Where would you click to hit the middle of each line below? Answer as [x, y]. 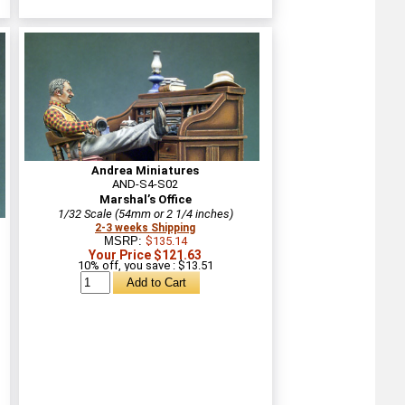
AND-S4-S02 [145, 184]
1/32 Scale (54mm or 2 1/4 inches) [145, 213]
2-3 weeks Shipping [145, 227]
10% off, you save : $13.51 [145, 265]
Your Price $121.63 [145, 254]
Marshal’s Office [145, 199]
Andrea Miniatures [145, 170]
